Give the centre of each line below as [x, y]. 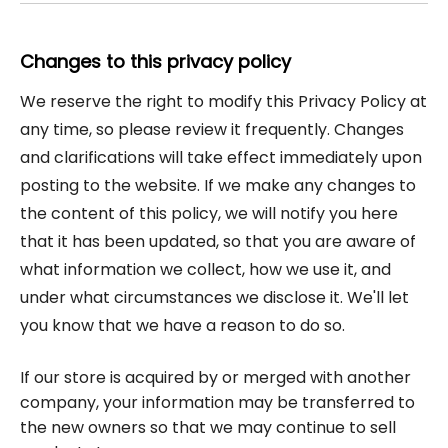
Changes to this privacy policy [155, 61]
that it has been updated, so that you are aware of [218, 241]
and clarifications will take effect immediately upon [221, 157]
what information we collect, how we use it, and [205, 269]
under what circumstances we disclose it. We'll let [214, 297]
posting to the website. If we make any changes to [218, 185]
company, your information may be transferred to [217, 402]
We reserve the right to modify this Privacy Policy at [223, 101]
